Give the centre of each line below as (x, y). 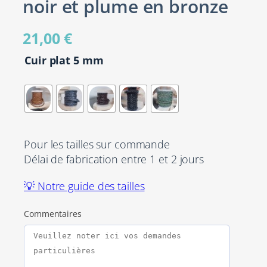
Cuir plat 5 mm (64, 60)
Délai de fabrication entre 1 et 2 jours (114, 159)
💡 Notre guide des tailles (84, 185)
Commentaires (53, 213)
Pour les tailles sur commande (97, 144)
